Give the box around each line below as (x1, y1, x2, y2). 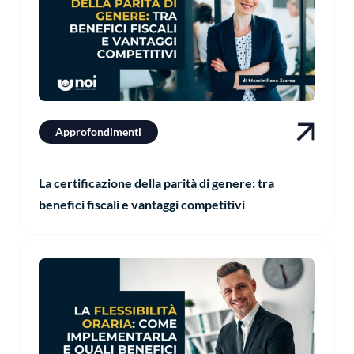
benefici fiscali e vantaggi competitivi (39, 196, 245, 212)
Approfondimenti (55, 124, 141, 138)
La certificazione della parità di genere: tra (39, 175, 274, 190)
